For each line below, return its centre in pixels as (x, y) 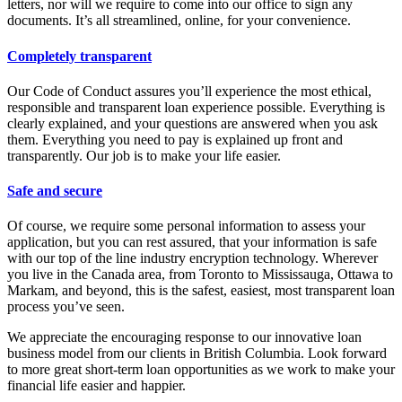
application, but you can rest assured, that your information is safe (192, 242)
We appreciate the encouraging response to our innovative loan (184, 337)
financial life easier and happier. (96, 386)
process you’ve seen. (66, 307)
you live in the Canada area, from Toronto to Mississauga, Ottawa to (200, 275)
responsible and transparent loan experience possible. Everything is (196, 107)
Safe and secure (55, 191)
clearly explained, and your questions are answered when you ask (192, 123)
